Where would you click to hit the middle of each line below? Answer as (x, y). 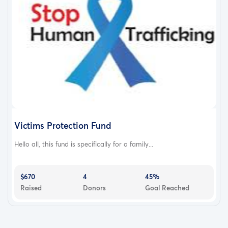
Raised (31, 188)
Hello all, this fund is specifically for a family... (84, 144)
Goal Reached (167, 188)
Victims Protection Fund (63, 126)
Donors (94, 188)
